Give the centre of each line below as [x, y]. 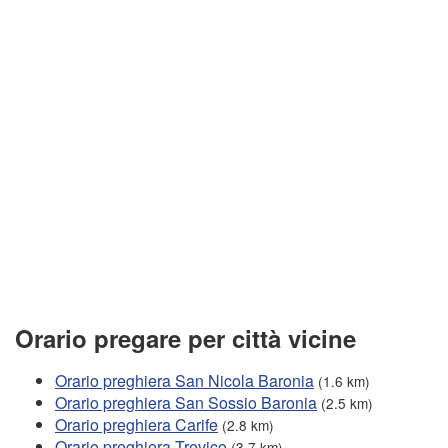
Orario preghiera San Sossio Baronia [186, 402]
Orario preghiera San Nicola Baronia [184, 380]
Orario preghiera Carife [136, 424]
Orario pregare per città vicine [185, 337]
